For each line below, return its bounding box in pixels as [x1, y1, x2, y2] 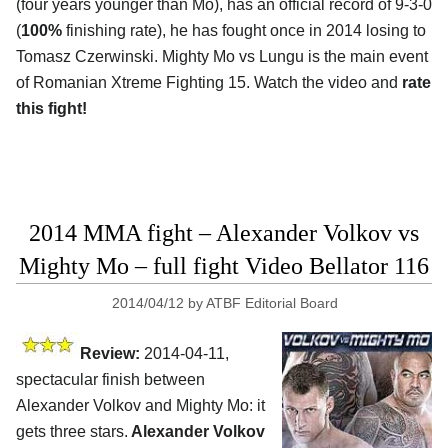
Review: [80, 345, 140, 363]
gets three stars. [16, 423, 128, 441]
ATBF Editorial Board [206, 295, 339, 312]
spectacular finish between [16, 371, 205, 389]
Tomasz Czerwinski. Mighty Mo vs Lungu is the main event [16, 48, 428, 66]
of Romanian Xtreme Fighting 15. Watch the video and [16, 74, 402, 92]
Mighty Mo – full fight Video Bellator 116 [19, 253, 429, 280]
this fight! [16, 100, 87, 118]
